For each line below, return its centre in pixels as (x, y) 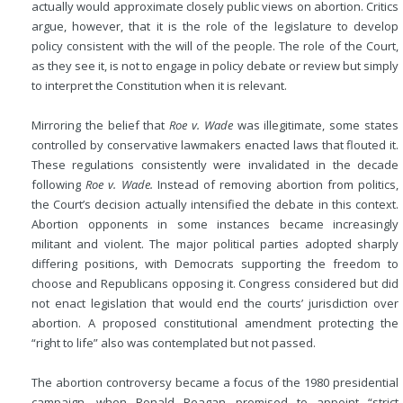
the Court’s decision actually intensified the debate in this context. (215, 204)
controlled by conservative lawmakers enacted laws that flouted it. (215, 145)
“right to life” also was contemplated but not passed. (174, 343)
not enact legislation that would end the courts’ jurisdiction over (215, 303)
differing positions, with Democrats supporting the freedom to (215, 264)
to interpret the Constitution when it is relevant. (159, 85)
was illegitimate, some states (316, 125)
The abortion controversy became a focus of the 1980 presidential (215, 382)
